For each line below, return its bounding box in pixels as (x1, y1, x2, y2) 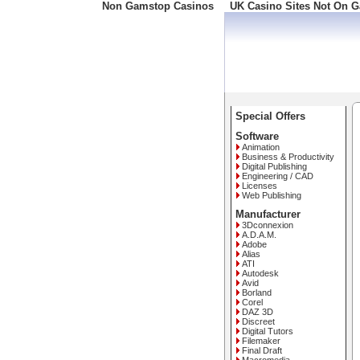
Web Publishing (242, 190, 301, 200)
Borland (242, 288, 272, 297)
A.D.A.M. (242, 230, 276, 239)
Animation (242, 142, 280, 152)
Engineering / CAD (242, 171, 313, 181)
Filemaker (242, 336, 280, 346)
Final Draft (242, 346, 282, 355)
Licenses (242, 181, 277, 190)
